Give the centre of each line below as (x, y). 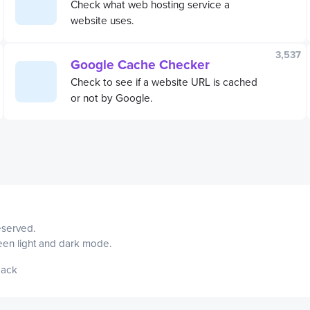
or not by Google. (112, 97)
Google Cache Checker (140, 64)
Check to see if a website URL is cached (164, 81)
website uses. (102, 20)
